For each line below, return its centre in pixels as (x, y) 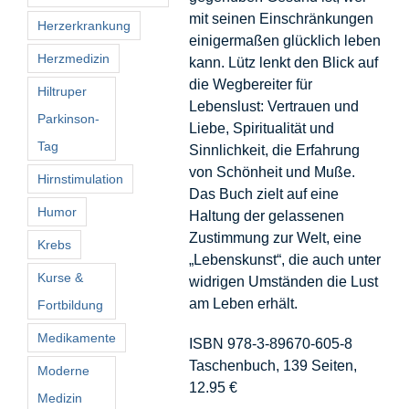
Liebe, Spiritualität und (262, 128)
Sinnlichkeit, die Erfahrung (274, 150)
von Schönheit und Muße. (272, 172)
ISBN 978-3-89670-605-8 (271, 343)
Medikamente (77, 337)
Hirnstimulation (80, 178)
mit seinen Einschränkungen (281, 18)
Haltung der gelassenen (267, 215)
